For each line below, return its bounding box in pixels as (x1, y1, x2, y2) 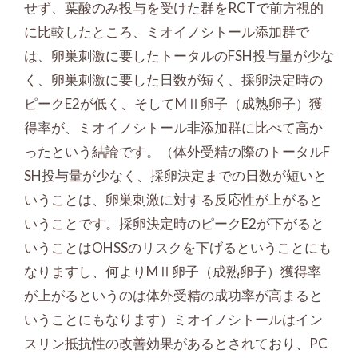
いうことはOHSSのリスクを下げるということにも (24, 239, 332, 256)
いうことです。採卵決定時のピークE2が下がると (24, 215, 324, 232)
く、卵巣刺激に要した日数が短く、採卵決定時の (24, 71, 323, 88)
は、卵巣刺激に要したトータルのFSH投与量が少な (24, 47, 334, 64)
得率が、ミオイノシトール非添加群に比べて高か (24, 119, 323, 136)
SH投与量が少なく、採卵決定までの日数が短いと (24, 167, 327, 184)
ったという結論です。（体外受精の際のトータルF (24, 143, 330, 160)
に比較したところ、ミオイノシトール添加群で (24, 23, 309, 40)
